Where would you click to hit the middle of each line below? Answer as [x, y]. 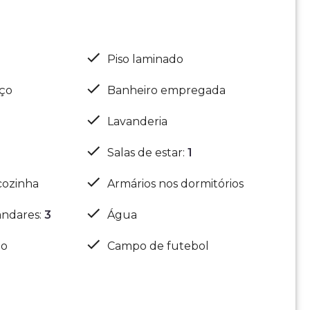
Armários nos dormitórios [176, 183]
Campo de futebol [158, 246]
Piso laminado [146, 59]
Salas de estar [145, 152]
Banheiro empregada [167, 90]
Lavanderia [138, 121]
